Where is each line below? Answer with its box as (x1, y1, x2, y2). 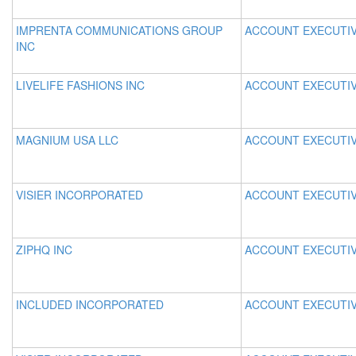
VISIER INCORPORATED (16, 187, 143, 203)
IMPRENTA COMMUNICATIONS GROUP (16, 22, 222, 38)
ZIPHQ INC (16, 242, 72, 257)
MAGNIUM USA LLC (16, 132, 118, 148)
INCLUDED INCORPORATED (16, 296, 164, 312)
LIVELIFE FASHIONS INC (16, 77, 145, 93)
